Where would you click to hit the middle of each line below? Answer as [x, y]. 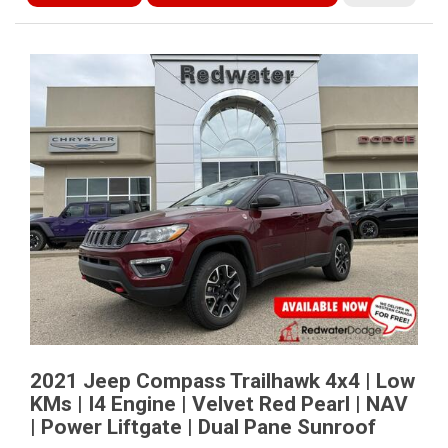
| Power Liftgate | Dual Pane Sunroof [203, 427]
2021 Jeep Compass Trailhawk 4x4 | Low [222, 381]
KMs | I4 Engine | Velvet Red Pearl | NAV [219, 404]
